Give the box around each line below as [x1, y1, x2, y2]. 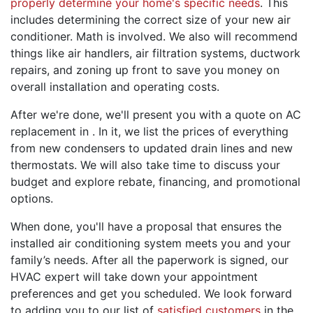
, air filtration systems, [129, 45, 250, 60]
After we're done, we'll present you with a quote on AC [10, 107, 301, 122]
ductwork [250, 45, 300, 60]
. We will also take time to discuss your [74, 157, 280, 172]
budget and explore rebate [10, 174, 152, 189]
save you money [176, 62, 263, 77]
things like [10, 45, 68, 60]
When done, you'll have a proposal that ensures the [10, 219, 282, 233]
